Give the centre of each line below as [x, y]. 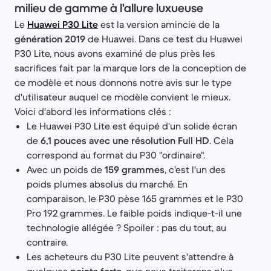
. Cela [221, 140]
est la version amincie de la [159, 24]
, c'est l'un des [195, 169]
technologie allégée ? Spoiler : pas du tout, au [126, 227]
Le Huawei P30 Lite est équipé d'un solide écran [132, 126]
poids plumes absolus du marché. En [107, 184]
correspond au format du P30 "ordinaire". [116, 155]
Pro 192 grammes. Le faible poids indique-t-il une [134, 213]
